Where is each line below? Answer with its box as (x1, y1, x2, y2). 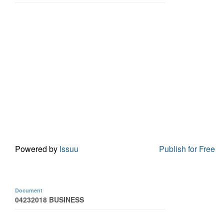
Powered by (15, 142, 59, 154)
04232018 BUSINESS (15, 194, 84, 204)
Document (15, 186, 42, 194)
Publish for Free (159, 142, 215, 154)
